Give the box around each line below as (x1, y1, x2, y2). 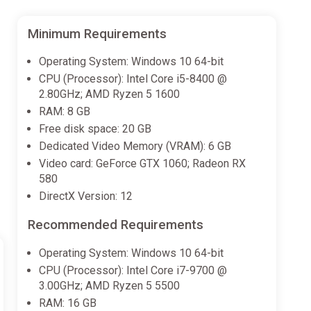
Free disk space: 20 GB (38, 122, 151, 136)
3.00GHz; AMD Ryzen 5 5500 (38, 278, 180, 292)
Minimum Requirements (27, 26, 167, 42)
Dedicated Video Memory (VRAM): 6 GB (38, 140, 231, 153)
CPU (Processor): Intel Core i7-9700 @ (38, 263, 227, 277)
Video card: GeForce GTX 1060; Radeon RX (38, 157, 246, 171)
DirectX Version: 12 (38, 190, 133, 203)
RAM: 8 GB (38, 105, 90, 119)
